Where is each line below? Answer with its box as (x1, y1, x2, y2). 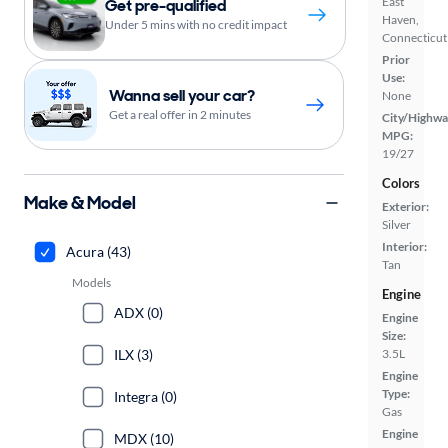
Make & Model (24, 190, 136, 215)
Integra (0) (114, 388, 177, 405)
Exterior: (382, 199, 429, 214)
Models (72, 275, 111, 290)
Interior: (382, 239, 427, 254)
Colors (382, 175, 420, 191)
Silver (382, 217, 411, 232)
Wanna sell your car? (109, 85, 255, 106)
